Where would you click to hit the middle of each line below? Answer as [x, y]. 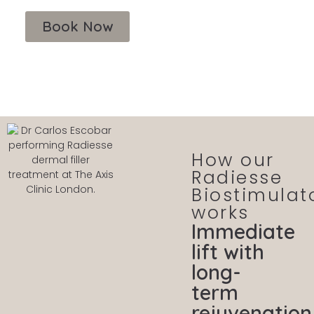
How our [233, 160]
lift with [228, 251]
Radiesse [237, 177]
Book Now [77, 26]
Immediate [244, 231]
